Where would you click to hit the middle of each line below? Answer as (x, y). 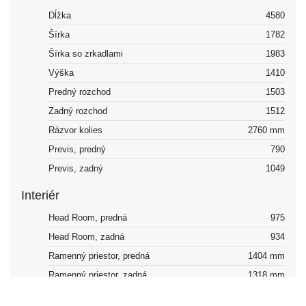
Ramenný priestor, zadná (98, 275)
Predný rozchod (80, 92)
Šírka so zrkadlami (86, 53)
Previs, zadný (76, 168)
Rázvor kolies (75, 130)
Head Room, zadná (86, 236)
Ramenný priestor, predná (99, 255)
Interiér (40, 195)
